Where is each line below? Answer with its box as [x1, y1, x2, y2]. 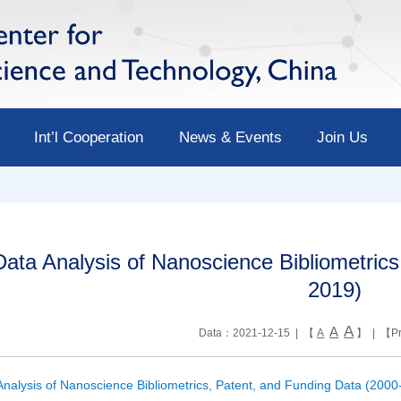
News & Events [178, 128, 282, 146]
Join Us [317, 128, 369, 146]
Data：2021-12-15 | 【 [199, 327, 318, 339]
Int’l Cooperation [34, 128, 144, 146]
